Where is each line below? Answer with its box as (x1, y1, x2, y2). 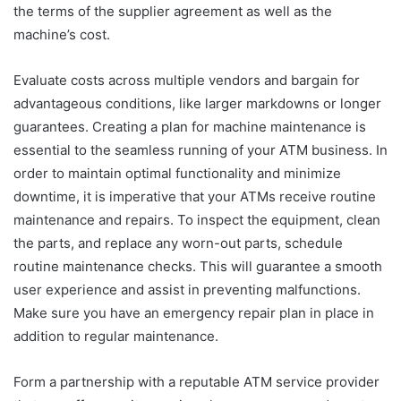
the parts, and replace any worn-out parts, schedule (13, 234, 343, 252)
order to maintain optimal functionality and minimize (13, 164, 341, 182)
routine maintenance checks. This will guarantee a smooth (13, 257, 382, 275)
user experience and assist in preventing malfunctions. (13, 280, 361, 298)
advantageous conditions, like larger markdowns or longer (13, 94, 381, 112)
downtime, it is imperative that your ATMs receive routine (13, 187, 376, 205)
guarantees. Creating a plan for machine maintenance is (13, 117, 366, 135)
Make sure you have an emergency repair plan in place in (13, 303, 374, 321)
